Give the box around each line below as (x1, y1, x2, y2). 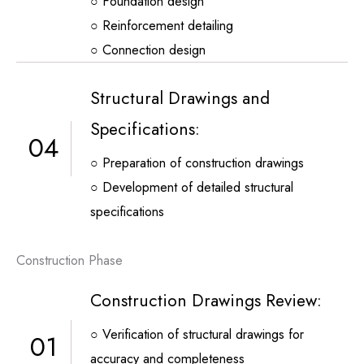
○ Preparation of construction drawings (90, 152, 304, 172)
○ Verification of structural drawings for (90, 323, 304, 344)
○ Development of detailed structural (90, 176, 293, 197)
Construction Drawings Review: (90, 288, 322, 313)
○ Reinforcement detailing (90, 15, 233, 35)
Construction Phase (16, 249, 123, 270)
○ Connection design (90, 39, 206, 59)
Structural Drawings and (90, 85, 270, 110)
